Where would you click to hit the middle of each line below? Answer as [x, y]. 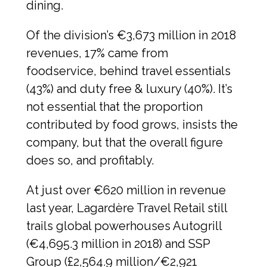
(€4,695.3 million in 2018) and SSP [118, 243]
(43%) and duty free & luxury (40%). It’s [129, 89]
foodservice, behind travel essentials [128, 71]
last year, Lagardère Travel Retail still [127, 208]
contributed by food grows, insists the [132, 124]
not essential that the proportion [114, 106]
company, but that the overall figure [125, 142]
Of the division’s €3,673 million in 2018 [131, 35]
